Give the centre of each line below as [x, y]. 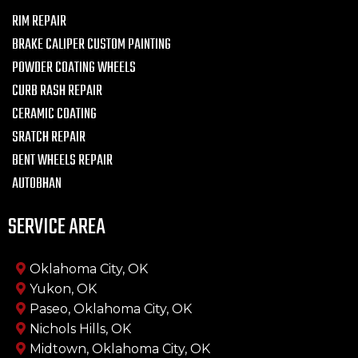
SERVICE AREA [57, 228]
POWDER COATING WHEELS [74, 69]
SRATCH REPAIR [49, 138]
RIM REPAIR [39, 22]
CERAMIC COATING [54, 115]
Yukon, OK [63, 289]
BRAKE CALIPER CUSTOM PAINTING [91, 46]
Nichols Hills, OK [80, 329]
